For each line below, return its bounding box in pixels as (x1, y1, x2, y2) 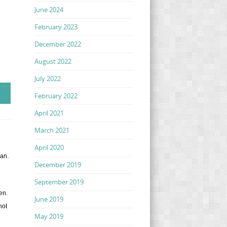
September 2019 (34, 177, 84, 186)
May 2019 (34, 211, 63, 221)
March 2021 (34, 125, 69, 135)
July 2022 (34, 73, 61, 83)
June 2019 (34, 194, 63, 204)
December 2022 (34, 39, 81, 49)
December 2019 (34, 160, 81, 169)
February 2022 (34, 91, 78, 100)
